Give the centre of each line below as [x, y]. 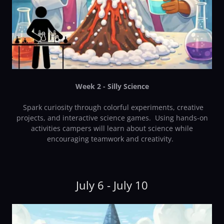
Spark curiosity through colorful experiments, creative [112, 107]
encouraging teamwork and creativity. [112, 139]
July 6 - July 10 [112, 185]
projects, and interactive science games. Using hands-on [112, 118]
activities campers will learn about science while [112, 128]
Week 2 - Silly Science [112, 86]
